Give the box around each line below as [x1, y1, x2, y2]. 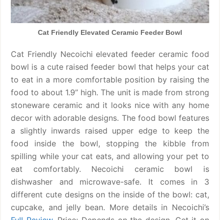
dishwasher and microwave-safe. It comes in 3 [11, 176, 209, 187]
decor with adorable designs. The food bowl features [11, 112, 209, 123]
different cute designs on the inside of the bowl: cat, [11, 189, 209, 199]
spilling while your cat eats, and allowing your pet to [11, 151, 209, 161]
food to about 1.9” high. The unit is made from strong [11, 87, 209, 97]
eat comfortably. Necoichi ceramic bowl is [11, 164, 209, 174]
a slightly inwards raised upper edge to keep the [11, 125, 209, 136]
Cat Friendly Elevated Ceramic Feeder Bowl [37, 28, 182, 36]
